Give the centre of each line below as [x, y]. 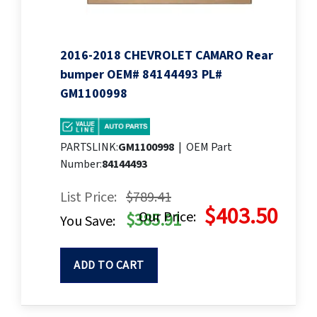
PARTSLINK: [89, 148]
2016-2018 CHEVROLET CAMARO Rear [167, 56]
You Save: [88, 222]
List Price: [88, 198]
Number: [81, 165]
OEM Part [209, 148]
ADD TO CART [109, 266]
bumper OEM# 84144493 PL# [141, 75]
